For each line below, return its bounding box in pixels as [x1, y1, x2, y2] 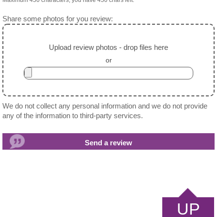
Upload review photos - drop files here [49, 43, 168, 52]
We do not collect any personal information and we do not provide [2, 102, 207, 110]
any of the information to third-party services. [2, 112, 143, 120]
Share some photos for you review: [2, 15, 113, 23]
